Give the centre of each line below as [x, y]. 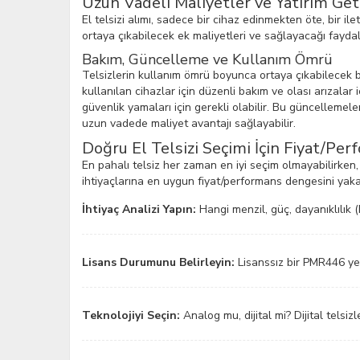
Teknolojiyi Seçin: [131, 315]
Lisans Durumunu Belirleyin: [158, 262]
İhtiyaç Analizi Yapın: [139, 209]
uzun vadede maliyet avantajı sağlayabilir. [189, 123]
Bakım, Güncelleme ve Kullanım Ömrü [207, 59]
